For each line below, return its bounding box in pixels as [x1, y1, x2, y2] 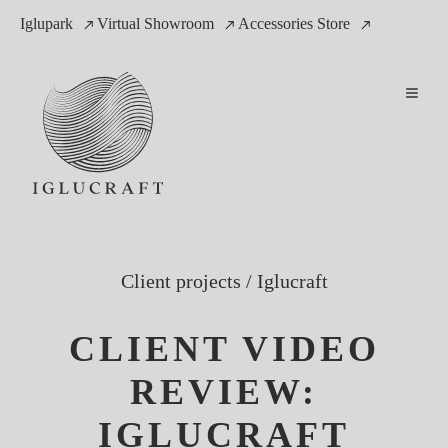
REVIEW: [130, 372, 318, 413]
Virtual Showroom [97, 15, 214, 32]
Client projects [120, 270, 241, 293]
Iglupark [20, 15, 73, 32]
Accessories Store [238, 15, 350, 32]
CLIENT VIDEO [68, 329, 380, 370]
